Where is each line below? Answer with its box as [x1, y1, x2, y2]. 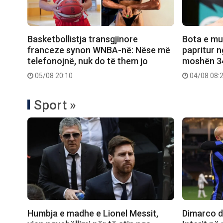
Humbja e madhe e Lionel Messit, [27, 208, 158, 219]
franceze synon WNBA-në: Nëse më [27, 45, 170, 56]
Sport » [34, 98, 76, 113]
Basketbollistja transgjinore [27, 34, 138, 45]
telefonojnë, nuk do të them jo [27, 56, 148, 67]
